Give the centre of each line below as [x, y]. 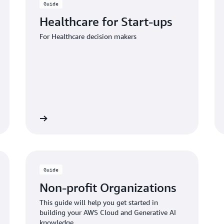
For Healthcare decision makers [88, 36]
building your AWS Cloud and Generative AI [107, 212]
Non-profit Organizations [107, 187]
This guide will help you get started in [98, 202]
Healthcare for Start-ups [105, 21]
